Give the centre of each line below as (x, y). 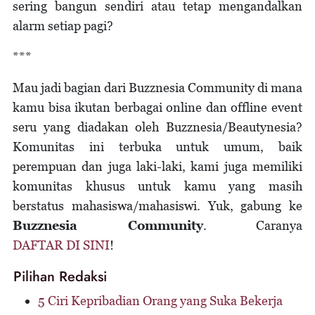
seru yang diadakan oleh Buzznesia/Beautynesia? (157, 127)
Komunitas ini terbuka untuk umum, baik (157, 147)
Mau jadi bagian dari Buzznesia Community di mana (157, 88)
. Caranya (252, 226)
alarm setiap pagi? (63, 26)
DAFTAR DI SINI (61, 245)
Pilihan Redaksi (60, 277)
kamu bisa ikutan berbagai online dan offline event (157, 108)
